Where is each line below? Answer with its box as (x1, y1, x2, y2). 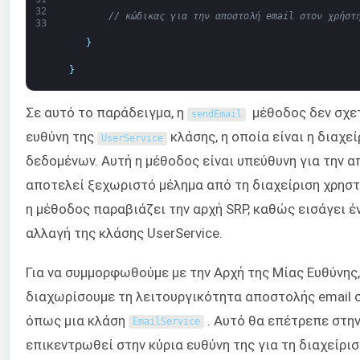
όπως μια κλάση (26, 312, 129, 329)
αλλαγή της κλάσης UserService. (26, 225, 223, 242)
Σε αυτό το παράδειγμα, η (26, 104, 187, 121)
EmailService (132, 316, 200, 328)
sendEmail (190, 108, 242, 121)
